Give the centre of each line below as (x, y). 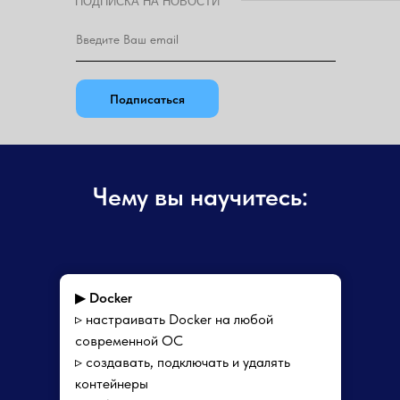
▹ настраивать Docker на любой (174, 319)
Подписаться (147, 99)
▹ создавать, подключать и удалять (183, 362)
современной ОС (129, 341)
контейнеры (112, 383)
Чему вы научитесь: (200, 196)
